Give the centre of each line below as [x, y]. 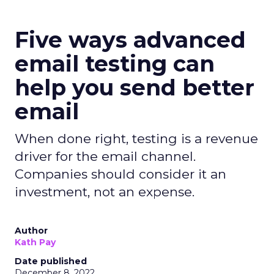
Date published [51, 261]
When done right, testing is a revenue [136, 139]
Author [31, 231]
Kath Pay [35, 242]
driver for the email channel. [105, 156]
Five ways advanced [130, 40]
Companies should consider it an [120, 174]
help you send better [135, 87]
